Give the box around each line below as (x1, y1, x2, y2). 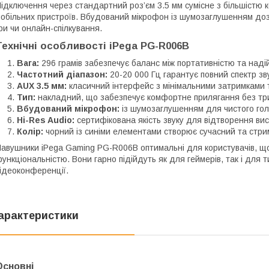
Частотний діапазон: (17, 69, 107, 79)
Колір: (17, 126, 43, 136)
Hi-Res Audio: (17, 115, 74, 125)
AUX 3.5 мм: (17, 80, 67, 91)
